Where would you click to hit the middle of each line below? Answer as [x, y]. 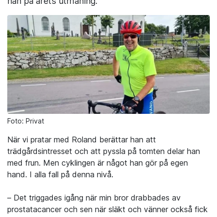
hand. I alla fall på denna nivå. [60, 175]
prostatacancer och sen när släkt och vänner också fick [108, 209]
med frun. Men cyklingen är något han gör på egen [98, 163]
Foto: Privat [26, 121]
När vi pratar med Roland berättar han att [82, 140]
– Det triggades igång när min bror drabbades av [94, 198]
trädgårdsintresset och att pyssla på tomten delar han [104, 151]
